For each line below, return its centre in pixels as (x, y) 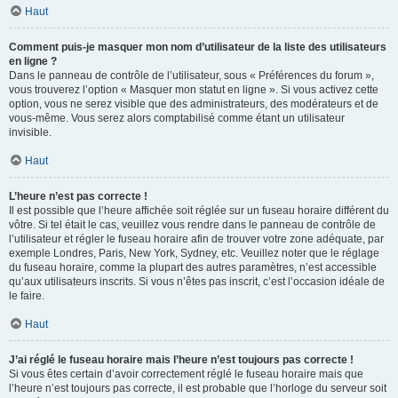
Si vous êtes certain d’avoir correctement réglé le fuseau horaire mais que (186, 374)
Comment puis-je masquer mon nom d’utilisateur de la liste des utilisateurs (198, 47)
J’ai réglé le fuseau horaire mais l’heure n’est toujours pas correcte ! (181, 360)
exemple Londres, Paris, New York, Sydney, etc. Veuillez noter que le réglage (194, 253)
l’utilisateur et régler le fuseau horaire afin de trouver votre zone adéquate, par (196, 239)
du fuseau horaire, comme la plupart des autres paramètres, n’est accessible (193, 267)
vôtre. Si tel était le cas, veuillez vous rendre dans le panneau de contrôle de (192, 225)
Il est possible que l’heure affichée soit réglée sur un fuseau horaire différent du (199, 211)
